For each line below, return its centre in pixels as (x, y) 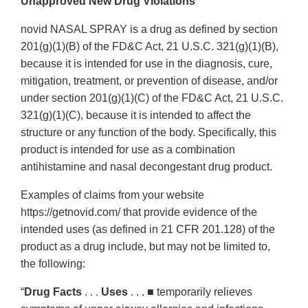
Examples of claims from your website (112, 195)
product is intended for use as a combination (128, 150)
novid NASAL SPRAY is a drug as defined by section (149, 30)
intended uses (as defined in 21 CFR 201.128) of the (148, 230)
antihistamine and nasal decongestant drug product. (146, 167)
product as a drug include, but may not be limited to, (145, 247)
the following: (53, 264)
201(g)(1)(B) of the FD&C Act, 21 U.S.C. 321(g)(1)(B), (150, 47)
